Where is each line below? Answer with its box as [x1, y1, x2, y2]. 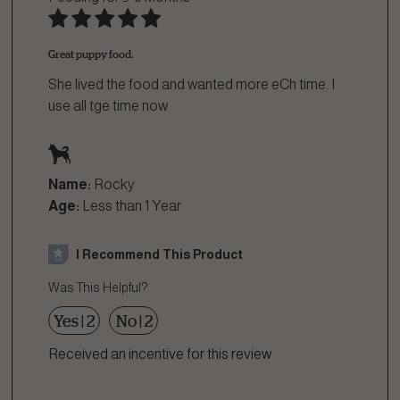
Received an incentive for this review [48, 346, 271, 362]
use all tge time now [48, 98, 168, 113]
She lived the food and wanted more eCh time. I [48, 77, 335, 92]
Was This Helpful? [48, 280, 147, 296]
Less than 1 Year [82, 198, 181, 214]
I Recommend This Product [76, 246, 243, 262]
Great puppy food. [48, 48, 133, 60]
